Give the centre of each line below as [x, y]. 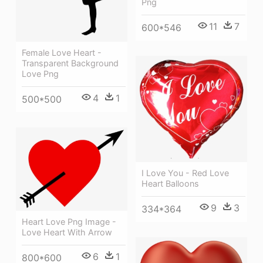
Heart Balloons [170, 184]
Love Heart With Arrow [67, 232]
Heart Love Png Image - [69, 222]
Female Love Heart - [62, 53]
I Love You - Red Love [185, 173]
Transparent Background [70, 63]
